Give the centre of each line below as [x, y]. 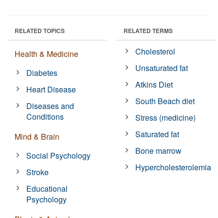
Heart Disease [51, 89]
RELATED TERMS [148, 30]
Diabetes [42, 73]
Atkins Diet [154, 84]
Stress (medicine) [166, 117]
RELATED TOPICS [40, 30]
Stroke [38, 172]
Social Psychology [59, 155]
